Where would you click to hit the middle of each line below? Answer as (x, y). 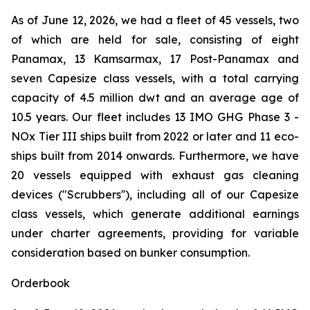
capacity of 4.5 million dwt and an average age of (155, 98)
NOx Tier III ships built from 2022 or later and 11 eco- (155, 136)
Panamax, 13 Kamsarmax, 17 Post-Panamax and (155, 59)
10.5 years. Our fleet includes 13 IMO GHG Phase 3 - (155, 117)
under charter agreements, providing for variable (155, 233)
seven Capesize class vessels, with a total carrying (155, 78)
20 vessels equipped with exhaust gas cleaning (155, 175)
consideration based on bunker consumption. (130, 253)
